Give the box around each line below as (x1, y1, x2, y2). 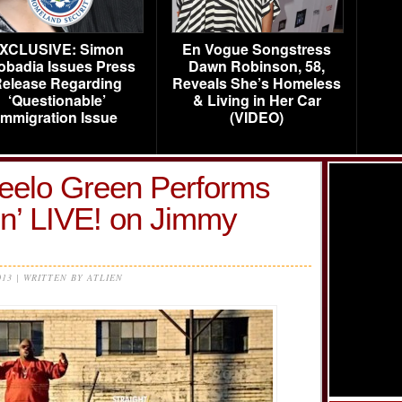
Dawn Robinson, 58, (188, 56, 325, 76)
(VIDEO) (230, 107, 284, 127)
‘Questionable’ (7, 90, 106, 110)
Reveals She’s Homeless (172, 73, 341, 93)
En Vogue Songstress (182, 39, 331, 59)
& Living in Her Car (192, 90, 321, 110)
